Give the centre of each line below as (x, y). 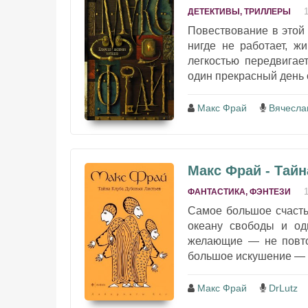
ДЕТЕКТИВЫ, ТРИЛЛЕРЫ (239, 12)
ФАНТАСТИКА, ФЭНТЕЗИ (239, 192)
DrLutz (283, 288)
